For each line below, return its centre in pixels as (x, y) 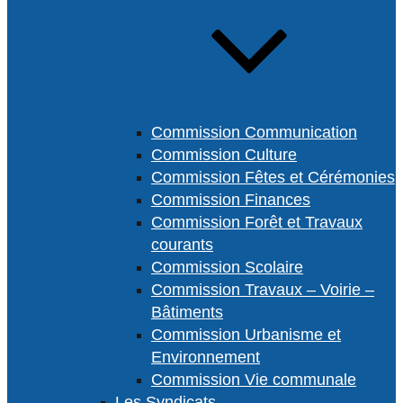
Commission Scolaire (227, 267)
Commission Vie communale (254, 380)
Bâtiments (187, 312)
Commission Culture (224, 155)
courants (182, 245)
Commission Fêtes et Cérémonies (273, 177)
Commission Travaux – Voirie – (263, 290)
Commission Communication (254, 132)
